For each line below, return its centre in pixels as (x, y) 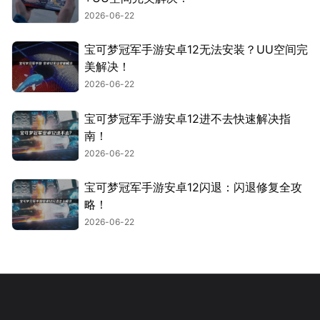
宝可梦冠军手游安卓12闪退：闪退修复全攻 (193, 187)
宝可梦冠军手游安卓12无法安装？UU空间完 (196, 50)
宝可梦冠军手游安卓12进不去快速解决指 (187, 118)
